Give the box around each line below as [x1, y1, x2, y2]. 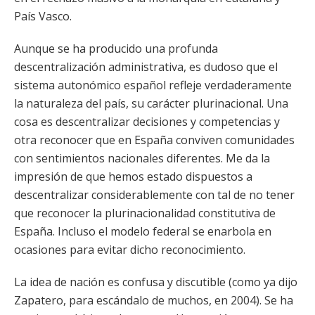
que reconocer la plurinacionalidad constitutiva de [14, 205, 276, 221]
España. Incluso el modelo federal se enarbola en [14, 224, 271, 239]
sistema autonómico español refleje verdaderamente [14, 77, 292, 93]
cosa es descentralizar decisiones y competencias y [14, 114, 280, 129]
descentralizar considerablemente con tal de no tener [14, 187, 295, 202]
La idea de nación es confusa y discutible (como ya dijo [14, 274, 297, 290]
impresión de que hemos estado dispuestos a [14, 169, 252, 184]
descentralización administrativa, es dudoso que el [14, 59, 278, 75]
